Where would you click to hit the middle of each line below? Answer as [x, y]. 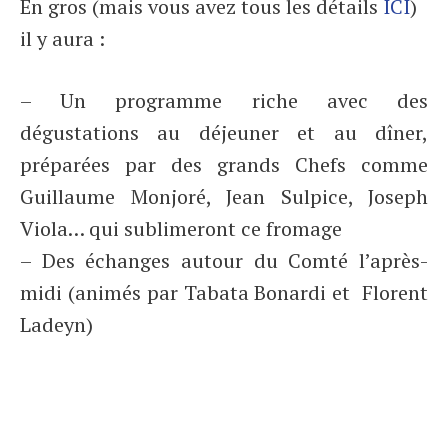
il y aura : [62, 38]
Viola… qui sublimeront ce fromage [181, 228]
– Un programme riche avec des [224, 100]
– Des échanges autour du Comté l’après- [224, 260]
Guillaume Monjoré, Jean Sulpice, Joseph [224, 196]
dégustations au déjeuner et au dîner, [224, 132]
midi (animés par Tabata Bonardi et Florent [224, 292]
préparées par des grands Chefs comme [224, 164]
